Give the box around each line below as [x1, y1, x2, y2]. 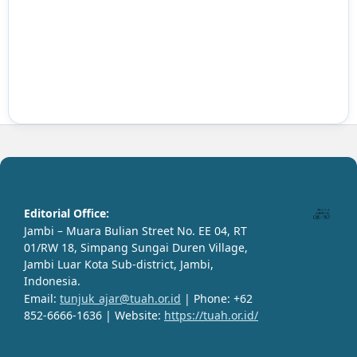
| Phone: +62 [181, 290, 253, 306]
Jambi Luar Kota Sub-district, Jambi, [24, 256, 214, 272]
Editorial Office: [24, 205, 109, 221]
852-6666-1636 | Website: [24, 307, 164, 323]
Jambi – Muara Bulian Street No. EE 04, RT [24, 222, 247, 238]
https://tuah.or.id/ [164, 307, 258, 323]
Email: [24, 290, 60, 306]
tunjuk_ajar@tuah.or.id [60, 290, 181, 306]
